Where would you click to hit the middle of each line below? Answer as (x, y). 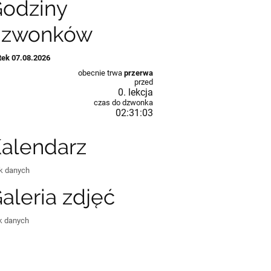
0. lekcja (135, 92)
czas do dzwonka (123, 102)
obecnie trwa (101, 73)
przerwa (138, 73)
